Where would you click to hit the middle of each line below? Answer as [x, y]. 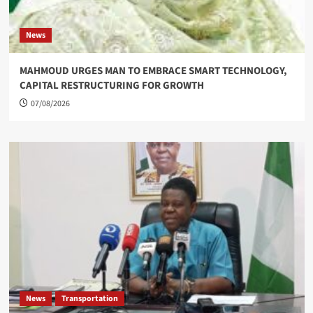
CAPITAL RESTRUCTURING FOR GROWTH [111, 86]
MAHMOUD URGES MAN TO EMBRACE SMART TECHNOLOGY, [153, 71]
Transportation [89, 299]
